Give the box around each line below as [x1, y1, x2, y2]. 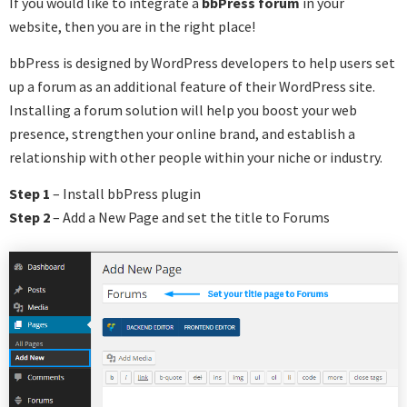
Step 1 [9, 184, 50, 203]
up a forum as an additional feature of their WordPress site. [9, 77, 375, 95]
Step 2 [9, 208, 50, 226]
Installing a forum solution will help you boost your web [9, 101, 357, 119]
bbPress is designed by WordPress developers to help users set [9, 54, 395, 72]
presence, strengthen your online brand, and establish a [9, 124, 355, 143]
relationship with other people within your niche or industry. [9, 148, 382, 166]
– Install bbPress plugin [50, 184, 201, 203]
